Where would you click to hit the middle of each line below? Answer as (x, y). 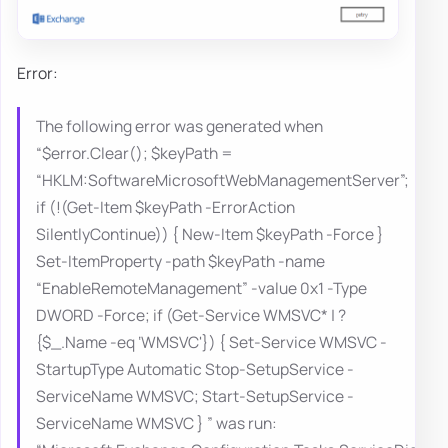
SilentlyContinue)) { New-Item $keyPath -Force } (210, 234)
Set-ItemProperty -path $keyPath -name (180, 261)
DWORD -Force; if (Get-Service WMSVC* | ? (191, 315)
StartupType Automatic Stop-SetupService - (195, 369)
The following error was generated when (179, 126)
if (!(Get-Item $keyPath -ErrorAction (165, 207)
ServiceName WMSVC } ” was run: (156, 423)
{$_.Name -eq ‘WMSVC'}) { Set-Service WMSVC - (211, 342)
